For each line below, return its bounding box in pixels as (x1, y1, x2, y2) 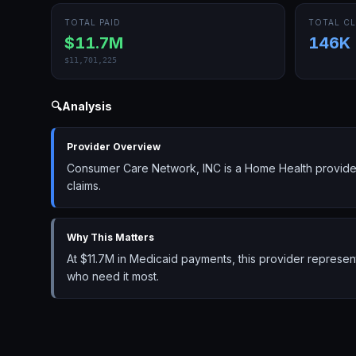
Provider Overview (67, 141, 161, 153)
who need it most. (67, 269, 159, 283)
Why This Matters (67, 231, 154, 243)
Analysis (62, 99, 112, 113)
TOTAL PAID (64, 17, 121, 27)
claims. (67, 179, 101, 192)
